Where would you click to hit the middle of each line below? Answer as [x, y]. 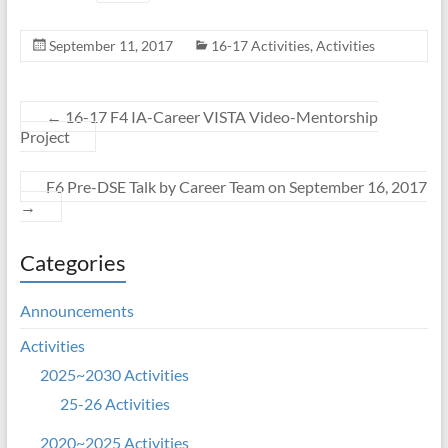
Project [44, 136]
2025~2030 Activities [114, 374]
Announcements [76, 310]
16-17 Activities [260, 45]
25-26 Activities [114, 403]
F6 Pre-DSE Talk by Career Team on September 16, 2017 [236, 186]
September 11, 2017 [110, 45]
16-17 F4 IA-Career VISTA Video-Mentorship [219, 116]
